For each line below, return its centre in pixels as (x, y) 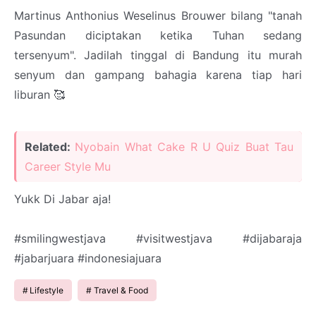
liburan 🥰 (39, 95)
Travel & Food (121, 291)
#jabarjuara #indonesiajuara (88, 259)
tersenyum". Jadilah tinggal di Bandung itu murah (158, 55)
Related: (50, 147)
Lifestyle (47, 291)
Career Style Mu (68, 167)
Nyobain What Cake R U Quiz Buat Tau (184, 147)
